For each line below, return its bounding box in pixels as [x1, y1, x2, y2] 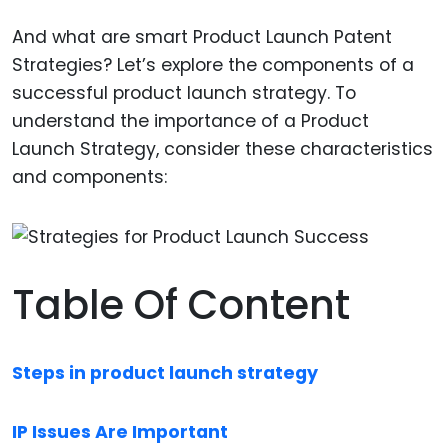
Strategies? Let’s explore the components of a [12, 53, 414, 78]
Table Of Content [12, 277, 350, 334]
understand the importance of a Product [12, 109, 369, 134]
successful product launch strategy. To [12, 81, 356, 106]
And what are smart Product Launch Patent [12, 25, 392, 50]
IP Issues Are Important [12, 420, 228, 445]
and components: [12, 165, 167, 190]
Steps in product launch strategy [12, 361, 318, 386]
